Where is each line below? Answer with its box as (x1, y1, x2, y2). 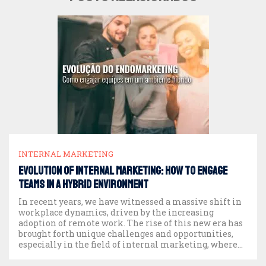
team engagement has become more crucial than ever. (18, 249, 246, 261)
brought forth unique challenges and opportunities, (18, 227, 233, 239)
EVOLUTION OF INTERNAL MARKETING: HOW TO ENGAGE (18, 163, 227, 178)
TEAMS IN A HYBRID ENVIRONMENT (18, 177, 148, 192)
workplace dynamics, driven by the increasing (18, 206, 214, 218)
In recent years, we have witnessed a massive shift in (18, 195, 242, 207)
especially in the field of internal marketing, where (18, 238, 237, 250)
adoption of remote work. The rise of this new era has (18, 217, 243, 229)
